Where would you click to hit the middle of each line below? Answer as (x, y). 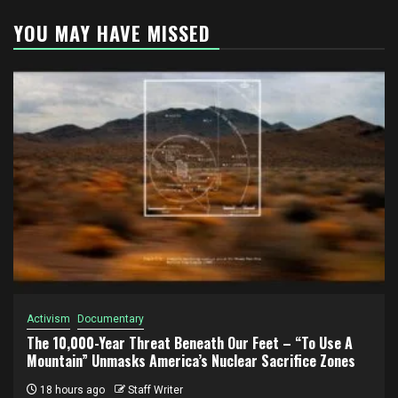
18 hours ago (71, 390)
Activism (48, 318)
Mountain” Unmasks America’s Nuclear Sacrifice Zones (191, 360)
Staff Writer (155, 390)
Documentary (111, 318)
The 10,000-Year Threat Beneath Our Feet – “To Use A (190, 342)
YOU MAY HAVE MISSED (112, 32)
